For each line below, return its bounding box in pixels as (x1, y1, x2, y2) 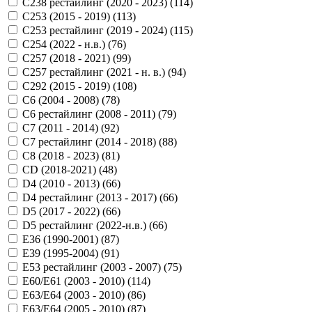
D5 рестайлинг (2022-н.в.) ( (22, 219, 153, 231)
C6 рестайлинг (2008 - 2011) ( (22, 107, 162, 120)
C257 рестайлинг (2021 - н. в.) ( (22, 65, 171, 78)
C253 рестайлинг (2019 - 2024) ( (22, 24, 173, 36)
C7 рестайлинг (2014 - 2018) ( (22, 135, 162, 148)
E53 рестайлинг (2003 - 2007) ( (22, 260, 167, 273)
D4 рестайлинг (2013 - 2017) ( (22, 191, 163, 203)
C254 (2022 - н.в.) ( (22, 38, 111, 50)
